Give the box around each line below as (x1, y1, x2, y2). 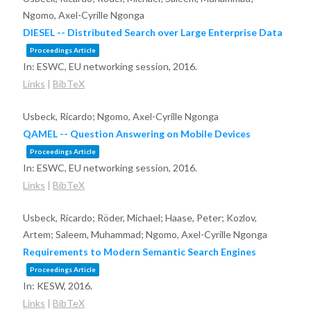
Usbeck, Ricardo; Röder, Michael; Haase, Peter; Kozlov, (22, 212, 257, 224)
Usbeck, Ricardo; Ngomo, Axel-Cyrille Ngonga (22, 110, 219, 123)
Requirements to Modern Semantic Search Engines (22, 246, 256, 258)
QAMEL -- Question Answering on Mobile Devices (22, 128, 251, 140)
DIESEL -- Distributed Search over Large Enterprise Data (22, 26, 283, 39)
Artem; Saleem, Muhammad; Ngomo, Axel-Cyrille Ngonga (22, 228, 267, 241)
